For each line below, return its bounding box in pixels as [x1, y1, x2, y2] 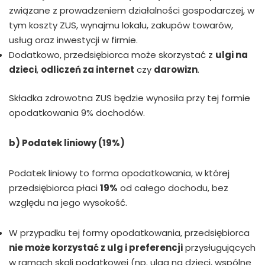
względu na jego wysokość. [9, 196, 127, 209]
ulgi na [215, 49, 248, 62]
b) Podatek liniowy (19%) [9, 136, 125, 149]
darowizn [154, 63, 198, 76]
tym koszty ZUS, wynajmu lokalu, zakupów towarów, [9, 19, 233, 32]
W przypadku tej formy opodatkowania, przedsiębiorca [9, 226, 250, 239]
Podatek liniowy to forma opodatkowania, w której [9, 166, 230, 179]
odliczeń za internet [41, 63, 134, 76]
